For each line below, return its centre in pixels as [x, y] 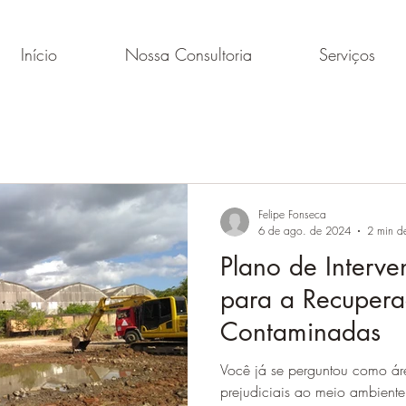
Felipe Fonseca [292, 214]
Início [39, 54]
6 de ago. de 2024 [304, 231]
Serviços [347, 54]
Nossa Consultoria [188, 54]
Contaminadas [300, 332]
